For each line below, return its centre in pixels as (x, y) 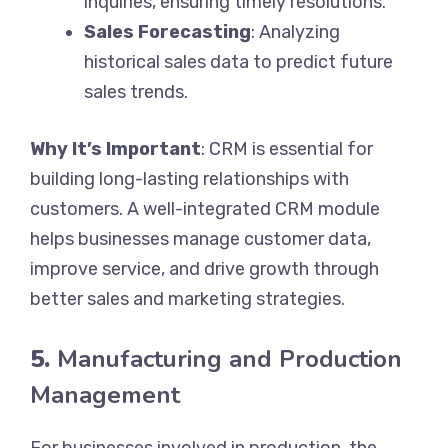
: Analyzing (295, 31)
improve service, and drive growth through (204, 268)
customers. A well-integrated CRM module (205, 208)
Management (105, 394)
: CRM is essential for (287, 148)
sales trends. (136, 91)
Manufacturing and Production (229, 358)
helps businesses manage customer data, (200, 238)
